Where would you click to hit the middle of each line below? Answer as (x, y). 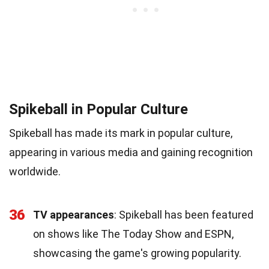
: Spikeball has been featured (184, 214)
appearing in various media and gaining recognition (131, 152)
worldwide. (35, 171)
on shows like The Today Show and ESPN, (133, 234)
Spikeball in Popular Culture (98, 109)
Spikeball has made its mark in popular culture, (121, 133)
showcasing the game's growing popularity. (137, 253)
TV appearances (74, 214)
